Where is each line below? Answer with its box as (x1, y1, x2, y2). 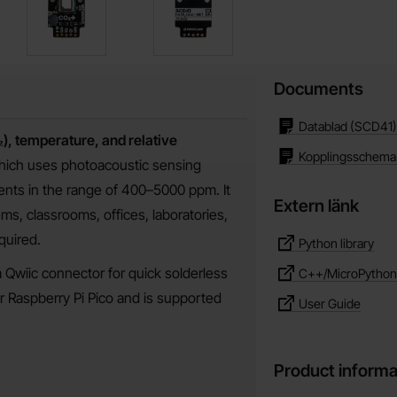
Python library (299, 235, 374, 251)
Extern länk (274, 195, 359, 216)
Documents (274, 78, 363, 99)
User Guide (299, 295, 361, 311)
